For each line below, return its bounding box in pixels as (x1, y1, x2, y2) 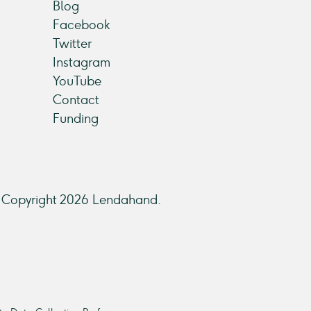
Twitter (53, 36, 92, 51)
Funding (53, 111, 99, 126)
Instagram (53, 55, 110, 70)
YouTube (53, 74, 101, 89)
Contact (53, 92, 99, 108)
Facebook (53, 17, 110, 33)
